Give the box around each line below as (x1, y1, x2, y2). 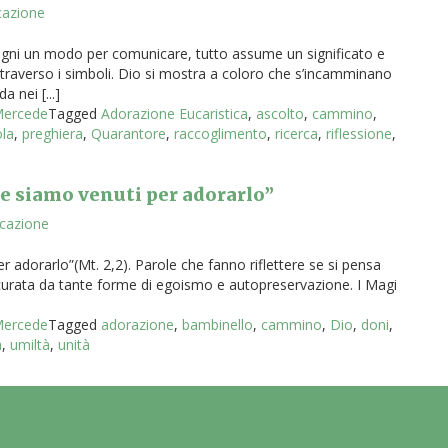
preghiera (22, 124, 83, 143)
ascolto (256, 104, 304, 123)
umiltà (10, 335, 50, 354)
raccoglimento (174, 124, 267, 143)
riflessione (326, 124, 392, 143)
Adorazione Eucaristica (101, 104, 248, 123)
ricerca (275, 124, 318, 143)
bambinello (182, 315, 253, 334)
